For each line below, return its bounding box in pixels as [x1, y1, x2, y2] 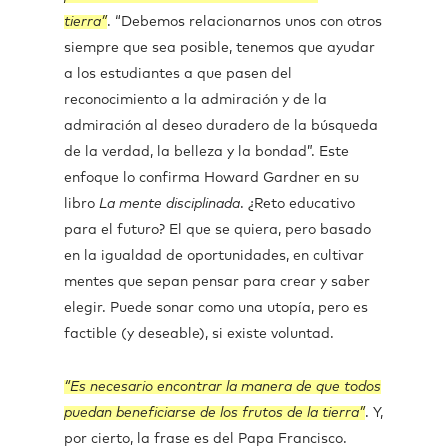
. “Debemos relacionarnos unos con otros [107, 15, 382, 29]
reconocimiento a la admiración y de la [64, 93, 327, 107]
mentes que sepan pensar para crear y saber [64, 275, 370, 289]
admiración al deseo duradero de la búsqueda [64, 119, 378, 133]
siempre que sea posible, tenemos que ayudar [64, 41, 375, 55]
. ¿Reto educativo [240, 197, 355, 211]
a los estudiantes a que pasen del [64, 67, 292, 81]
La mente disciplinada [99, 197, 240, 211]
